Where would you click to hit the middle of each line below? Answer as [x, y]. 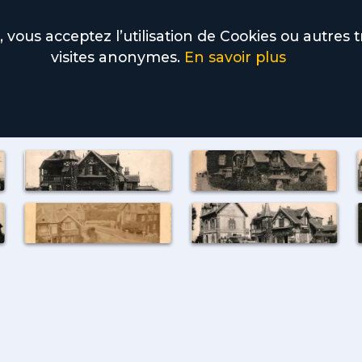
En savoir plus [235, 57]
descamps [76, 119]
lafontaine [144, 119]
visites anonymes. [117, 57]
